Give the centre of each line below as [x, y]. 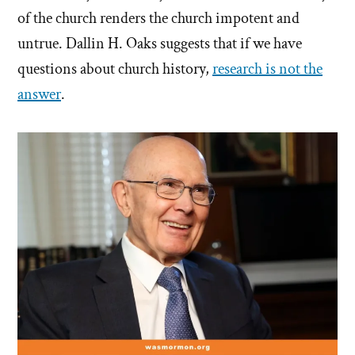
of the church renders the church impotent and [158, 19]
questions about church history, [115, 69]
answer [39, 95]
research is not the [267, 69]
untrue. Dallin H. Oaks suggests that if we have [160, 44]
